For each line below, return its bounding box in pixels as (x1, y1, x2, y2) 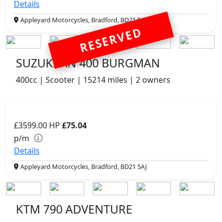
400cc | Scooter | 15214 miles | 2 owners (16, 74, 170, 85)
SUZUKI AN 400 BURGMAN (16, 55, 160, 71)
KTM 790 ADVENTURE (16, 201, 132, 218)
